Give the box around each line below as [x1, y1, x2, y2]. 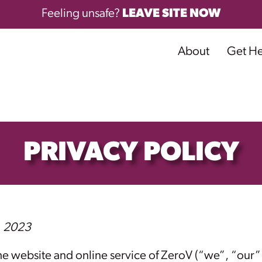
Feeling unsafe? [42, 8, 122, 20]
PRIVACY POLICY [23, 139, 239, 167]
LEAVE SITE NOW [122, 8, 220, 20]
